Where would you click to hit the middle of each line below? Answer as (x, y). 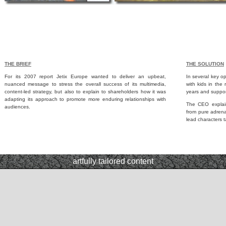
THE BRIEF (18, 64)
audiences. (17, 107)
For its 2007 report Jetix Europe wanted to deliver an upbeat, (85, 76)
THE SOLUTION (205, 64)
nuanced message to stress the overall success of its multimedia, (85, 84)
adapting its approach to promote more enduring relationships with (85, 99)
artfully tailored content (113, 161)
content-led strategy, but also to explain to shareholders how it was (85, 92)
